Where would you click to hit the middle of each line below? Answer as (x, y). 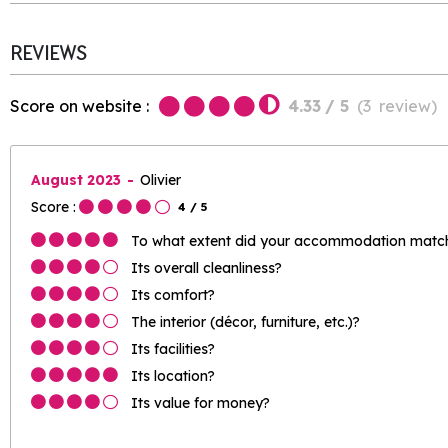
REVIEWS (48, 53)
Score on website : (79, 105)
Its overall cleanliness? (206, 267)
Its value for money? (200, 402)
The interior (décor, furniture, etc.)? (245, 321)
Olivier (160, 179)
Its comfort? (173, 294)
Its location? (173, 375)
